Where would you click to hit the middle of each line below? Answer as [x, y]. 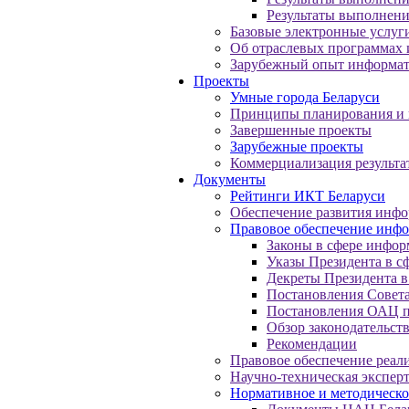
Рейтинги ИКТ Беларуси [308, 196]
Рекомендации [312, 344]
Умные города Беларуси [305, 97]
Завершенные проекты [301, 130]
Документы [230, 179]
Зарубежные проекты [297, 147]
